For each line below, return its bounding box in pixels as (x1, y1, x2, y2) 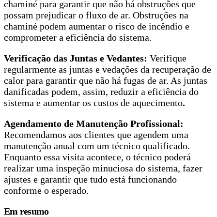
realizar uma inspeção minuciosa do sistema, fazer (4, 163, 202, 174)
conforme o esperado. (4, 185, 89, 196)
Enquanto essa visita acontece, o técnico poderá (4, 152, 191, 163)
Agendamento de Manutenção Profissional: (4, 118, 184, 129)
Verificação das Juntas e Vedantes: (4, 53, 147, 64)
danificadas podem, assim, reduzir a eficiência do (4, 86, 199, 97)
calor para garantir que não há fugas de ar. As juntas (4, 75, 207, 86)
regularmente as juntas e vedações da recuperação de (4, 64, 211, 75)
